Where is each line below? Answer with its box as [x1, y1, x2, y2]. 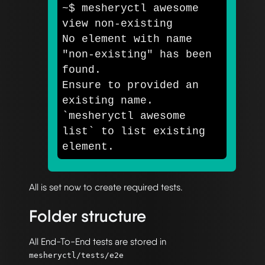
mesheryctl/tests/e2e [29, 250, 124, 260]
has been [153, 48, 212, 60]
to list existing [95, 125, 205, 137]
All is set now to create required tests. [29, 181, 183, 193]
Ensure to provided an [62, 79, 199, 91]
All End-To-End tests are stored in [29, 235, 166, 247]
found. [62, 63, 108, 76]
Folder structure [29, 205, 146, 226]
